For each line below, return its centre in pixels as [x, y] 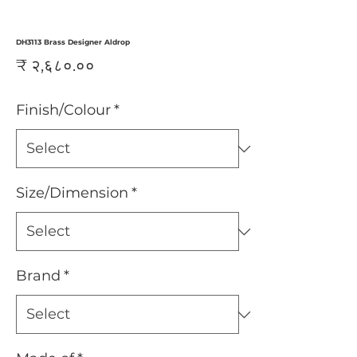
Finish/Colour [63, 110]
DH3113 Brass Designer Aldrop [73, 42]
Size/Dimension [72, 193]
